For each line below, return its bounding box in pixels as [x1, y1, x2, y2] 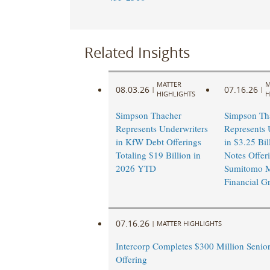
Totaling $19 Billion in [115, 149, 201, 162]
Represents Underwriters [115, 122, 208, 135]
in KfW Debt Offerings [115, 136, 201, 148]
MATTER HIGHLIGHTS [156, 218, 222, 228]
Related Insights [84, 42, 190, 62]
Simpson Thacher [115, 109, 181, 122]
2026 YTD [115, 162, 156, 175]
